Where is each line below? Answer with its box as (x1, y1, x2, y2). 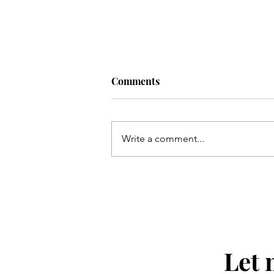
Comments (111, 74, 160, 87)
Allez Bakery (126, 122, 190, 138)
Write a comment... (122, 132, 204, 144)
